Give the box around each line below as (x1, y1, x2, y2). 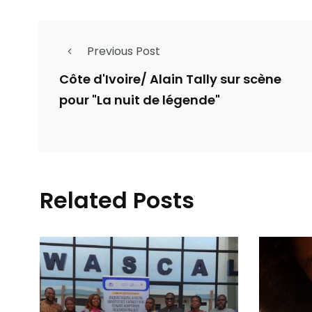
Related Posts (40, 184, 194, 216)
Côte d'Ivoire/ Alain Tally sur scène (59, 70, 281, 88)
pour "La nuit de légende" (59, 91, 220, 109)
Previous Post (87, 42, 160, 59)
